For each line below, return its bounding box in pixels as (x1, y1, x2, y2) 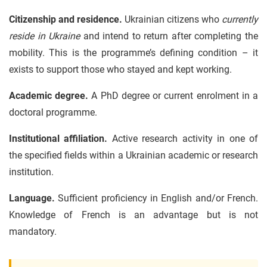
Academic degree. (9, 90, 89, 101)
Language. (9, 193, 55, 204)
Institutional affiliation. (9, 133, 108, 144)
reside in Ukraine (9, 30, 80, 42)
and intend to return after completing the (80, 30, 259, 42)
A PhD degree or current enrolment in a (88, 90, 259, 101)
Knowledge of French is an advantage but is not (9, 209, 258, 221)
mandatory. (9, 226, 57, 237)
